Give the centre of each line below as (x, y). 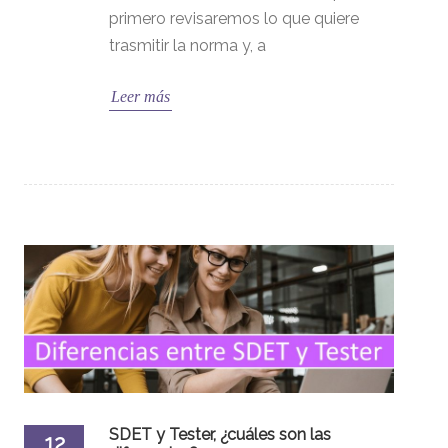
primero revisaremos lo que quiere (234, 19)
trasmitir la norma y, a (187, 46)
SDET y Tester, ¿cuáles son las (220, 435)
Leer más (140, 97)
